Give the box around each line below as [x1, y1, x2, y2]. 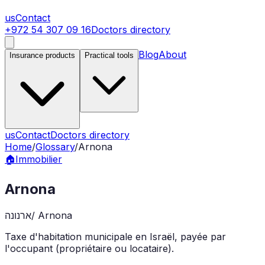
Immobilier [15, 153, 62, 166]
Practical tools [85, 51, 134, 60]
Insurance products [9, 51, 75, 60]
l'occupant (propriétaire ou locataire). [5, 243, 174, 255]
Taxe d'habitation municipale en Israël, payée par [5, 231, 226, 243]
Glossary [35, 141, 75, 153]
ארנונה [5, 209, 31, 222]
